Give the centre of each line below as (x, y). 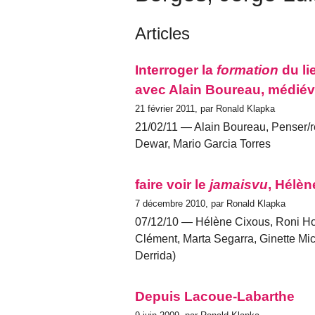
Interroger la (176, 70)
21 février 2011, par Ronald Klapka (205, 108)
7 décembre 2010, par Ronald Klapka (210, 203)
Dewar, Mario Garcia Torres (203, 143)
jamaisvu (239, 184)
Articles (162, 33)
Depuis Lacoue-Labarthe (215, 296)
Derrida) (155, 255)
